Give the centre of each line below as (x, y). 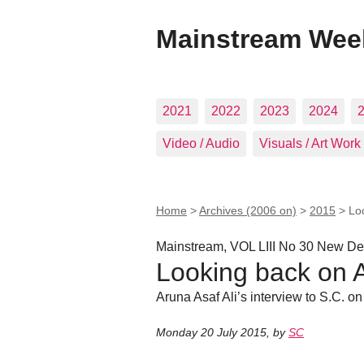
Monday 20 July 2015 (211, 333)
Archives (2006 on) (248, 210)
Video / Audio (201, 143)
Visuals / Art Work (310, 143)
